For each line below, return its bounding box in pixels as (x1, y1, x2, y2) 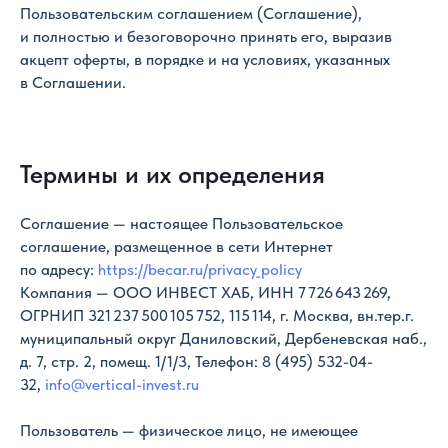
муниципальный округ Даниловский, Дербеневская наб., (20, 329, 427, 348)
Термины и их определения (20, 159, 325, 189)
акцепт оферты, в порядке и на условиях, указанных (20, 50, 390, 69)
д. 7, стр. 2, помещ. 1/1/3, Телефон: (20, 352, 262, 371)
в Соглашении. (20, 73, 126, 92)
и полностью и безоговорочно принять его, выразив (20, 27, 392, 46)
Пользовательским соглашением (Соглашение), (20, 4, 362, 23)
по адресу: (20, 260, 98, 279)
